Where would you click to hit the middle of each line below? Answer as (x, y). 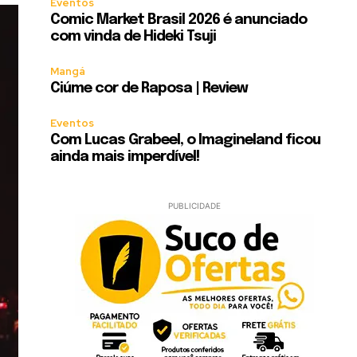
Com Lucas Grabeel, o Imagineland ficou (186, 140)
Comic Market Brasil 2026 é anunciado (179, 20)
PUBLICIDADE (194, 206)
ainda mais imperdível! (125, 157)
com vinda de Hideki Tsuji (133, 37)
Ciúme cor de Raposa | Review (149, 88)
